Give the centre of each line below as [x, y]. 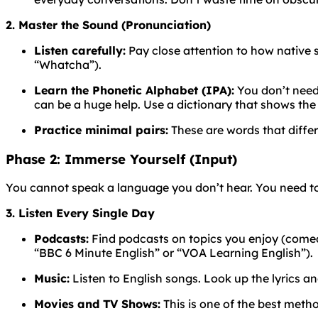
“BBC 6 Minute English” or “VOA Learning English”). [174, 253]
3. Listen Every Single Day [80, 213]
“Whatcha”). [68, 65]
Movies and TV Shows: [97, 304]
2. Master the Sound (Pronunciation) [108, 25]
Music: [52, 279]
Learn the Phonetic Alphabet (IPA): [134, 90]
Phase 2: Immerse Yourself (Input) [121, 159]
